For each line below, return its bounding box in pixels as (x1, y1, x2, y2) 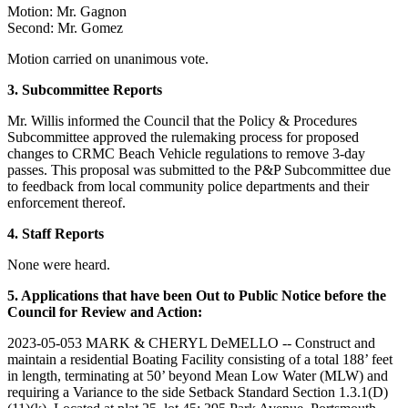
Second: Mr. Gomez (7, 20, 123, 36)
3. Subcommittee (7, 82, 109, 98)
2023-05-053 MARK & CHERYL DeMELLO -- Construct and (7, 335, 375, 352)
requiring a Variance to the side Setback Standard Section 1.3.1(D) (7, 384, 388, 401)
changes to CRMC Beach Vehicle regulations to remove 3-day (7, 146, 365, 162)
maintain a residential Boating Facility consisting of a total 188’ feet (7, 352, 393, 368)
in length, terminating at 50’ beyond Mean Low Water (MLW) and (7, 368, 388, 384)
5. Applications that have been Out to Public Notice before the (7, 288, 386, 304)
